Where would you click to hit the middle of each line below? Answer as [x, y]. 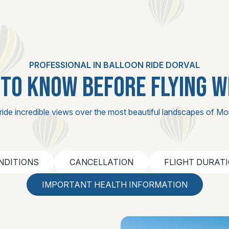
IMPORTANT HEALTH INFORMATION [114, 185]
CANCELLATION [101, 162]
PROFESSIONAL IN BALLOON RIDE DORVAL [114, 65]
